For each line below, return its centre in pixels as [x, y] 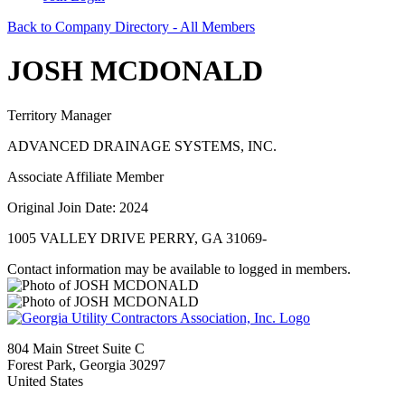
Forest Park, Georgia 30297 [86, 364]
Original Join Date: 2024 [78, 207]
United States [45, 381]
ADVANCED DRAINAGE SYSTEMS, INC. [142, 146]
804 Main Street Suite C [76, 348]
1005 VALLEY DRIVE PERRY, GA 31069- [137, 238]
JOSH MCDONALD [135, 71]
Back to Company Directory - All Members [131, 27]
